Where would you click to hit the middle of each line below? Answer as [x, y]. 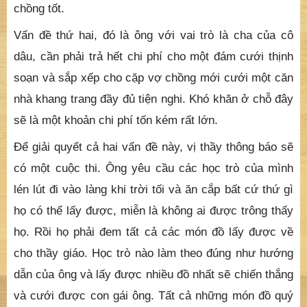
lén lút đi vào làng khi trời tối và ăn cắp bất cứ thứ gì [153, 189]
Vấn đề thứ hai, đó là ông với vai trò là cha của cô [153, 35]
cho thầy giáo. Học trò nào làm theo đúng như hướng [153, 253]
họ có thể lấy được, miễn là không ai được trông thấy [153, 211]
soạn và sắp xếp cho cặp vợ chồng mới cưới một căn [153, 78]
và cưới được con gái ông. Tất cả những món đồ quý [153, 296]
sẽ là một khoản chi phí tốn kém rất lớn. [116, 120]
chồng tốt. [39, 9]
